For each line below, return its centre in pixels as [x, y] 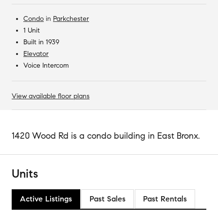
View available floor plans [51, 96]
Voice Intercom [46, 65]
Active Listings [46, 199]
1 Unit [32, 30]
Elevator [36, 54]
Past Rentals [165, 199]
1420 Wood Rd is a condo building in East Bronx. [106, 136]
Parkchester [71, 18]
